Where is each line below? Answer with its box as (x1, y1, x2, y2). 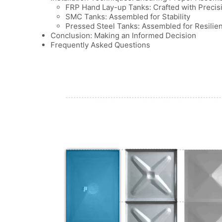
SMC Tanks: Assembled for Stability (65, 12, 190, 22)
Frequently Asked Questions (51, 40, 150, 50)
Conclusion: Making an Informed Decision (51, 31, 196, 41)
